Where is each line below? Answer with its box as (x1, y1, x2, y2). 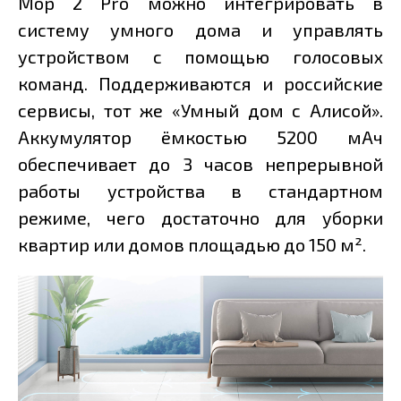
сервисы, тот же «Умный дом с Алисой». (18, 99, 383, 122)
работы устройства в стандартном (18, 180, 383, 202)
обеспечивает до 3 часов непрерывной (18, 153, 383, 175)
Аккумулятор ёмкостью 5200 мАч (18, 126, 383, 149)
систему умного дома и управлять (18, 19, 383, 41)
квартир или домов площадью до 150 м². (18, 234, 366, 256)
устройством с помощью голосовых (18, 46, 383, 68)
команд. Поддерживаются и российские (18, 73, 383, 95)
